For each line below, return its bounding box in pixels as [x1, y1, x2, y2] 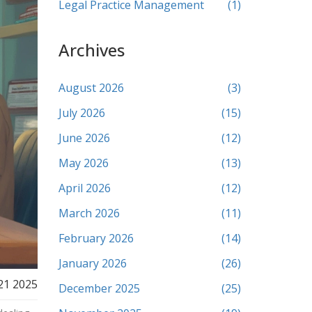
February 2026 [58, 231, 134, 246]
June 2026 [58, 130, 110, 146]
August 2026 [58, 80, 124, 95]
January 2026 [58, 256, 127, 271]
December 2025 [58, 281, 140, 296]
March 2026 [58, 205, 120, 221]
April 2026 [58, 180, 111, 196]
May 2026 [58, 155, 109, 171]
